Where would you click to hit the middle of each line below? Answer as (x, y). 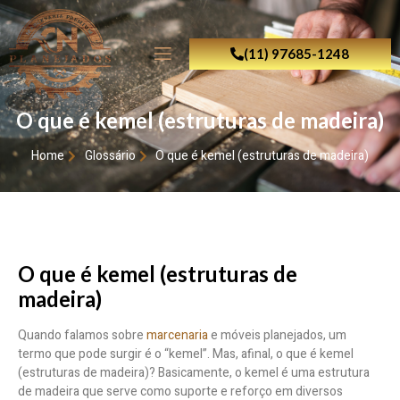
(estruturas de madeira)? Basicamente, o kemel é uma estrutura (194, 373)
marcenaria (177, 336)
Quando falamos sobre (82, 336)
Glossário (110, 156)
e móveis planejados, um (277, 336)
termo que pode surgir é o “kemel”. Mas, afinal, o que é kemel (186, 354)
